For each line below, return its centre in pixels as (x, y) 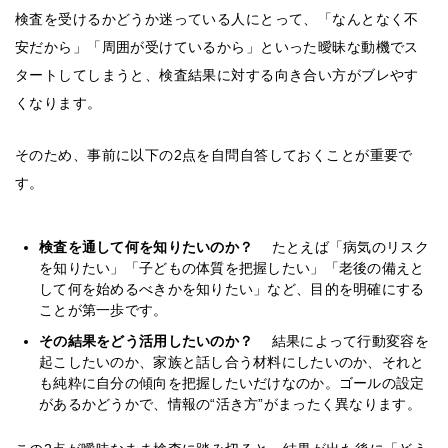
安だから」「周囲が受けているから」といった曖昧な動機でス (217, 47)
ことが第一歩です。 (103, 310)
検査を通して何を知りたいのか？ (148, 247)
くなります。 (58, 103)
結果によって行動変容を (343, 341)
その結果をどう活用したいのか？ (148, 341)
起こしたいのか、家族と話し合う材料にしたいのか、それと (232, 362)
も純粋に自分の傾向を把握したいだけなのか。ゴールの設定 (232, 383)
